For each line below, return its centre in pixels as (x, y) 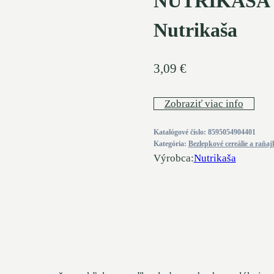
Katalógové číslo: (180, 132)
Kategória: (171, 143)
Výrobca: (173, 158)
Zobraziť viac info (204, 103)
